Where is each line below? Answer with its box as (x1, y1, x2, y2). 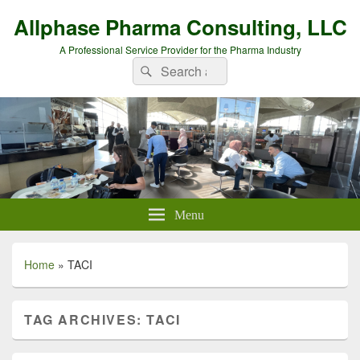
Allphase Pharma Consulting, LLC (13, 12, 347, 42)
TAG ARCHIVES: (24, 310, 147, 329)
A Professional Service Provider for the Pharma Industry (59, 43, 301, 56)
